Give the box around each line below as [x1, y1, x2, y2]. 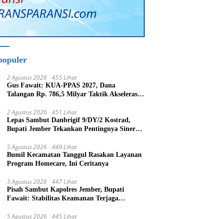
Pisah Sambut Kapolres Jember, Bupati [7, 186, 125, 194]
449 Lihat [52, 143, 77, 152]
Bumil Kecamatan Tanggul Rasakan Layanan [7, 151, 142, 159]
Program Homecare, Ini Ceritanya [7, 160, 109, 168]
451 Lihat [52, 108, 77, 117]
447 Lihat [52, 177, 77, 186]
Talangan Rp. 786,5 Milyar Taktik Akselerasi [7, 90, 140, 98]
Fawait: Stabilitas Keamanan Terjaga [7, 195, 119, 202]
